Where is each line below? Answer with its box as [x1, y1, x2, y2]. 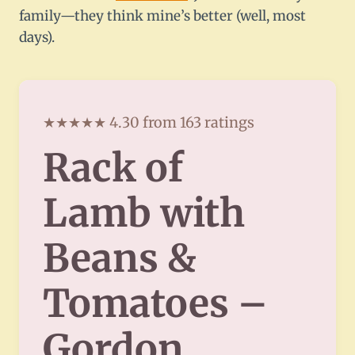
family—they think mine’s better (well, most [19, 7, 306, 25]
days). [19, 29, 55, 47]
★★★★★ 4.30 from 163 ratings [43, 113, 254, 132]
